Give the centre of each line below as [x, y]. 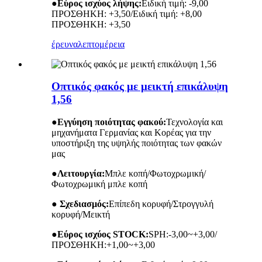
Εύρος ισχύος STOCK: [103, 234]
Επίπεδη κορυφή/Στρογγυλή [161, 204]
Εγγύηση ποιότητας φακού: [112, 122]
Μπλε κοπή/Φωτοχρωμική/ [155, 173]
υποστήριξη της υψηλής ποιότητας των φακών [137, 143]
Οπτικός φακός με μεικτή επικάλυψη [140, 87]
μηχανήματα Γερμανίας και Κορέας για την [131, 132]
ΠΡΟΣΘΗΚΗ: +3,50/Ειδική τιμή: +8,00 [127, 13]
